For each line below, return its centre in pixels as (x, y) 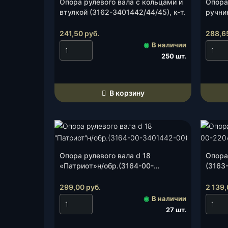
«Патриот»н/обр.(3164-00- (107, 166)
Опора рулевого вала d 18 (105, 155)
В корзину (126, 93)
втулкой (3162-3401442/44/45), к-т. (123, 12)
